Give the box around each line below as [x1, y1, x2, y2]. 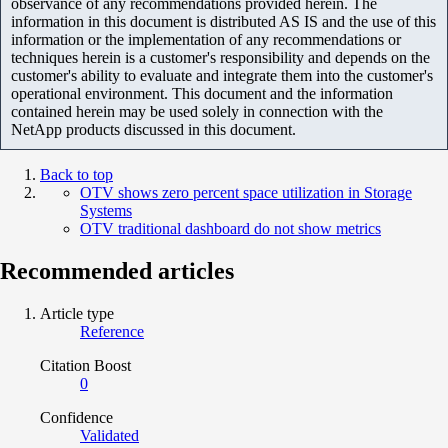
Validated [80, 426, 139, 444]
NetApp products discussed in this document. [11, 120, 296, 138]
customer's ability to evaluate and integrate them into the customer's [11, 66, 433, 84]
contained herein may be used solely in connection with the [11, 102, 383, 120]
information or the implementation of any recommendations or [11, 30, 401, 48]
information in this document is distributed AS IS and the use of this [11, 12, 436, 30]
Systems [80, 201, 132, 219]
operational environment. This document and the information [11, 84, 393, 102]
